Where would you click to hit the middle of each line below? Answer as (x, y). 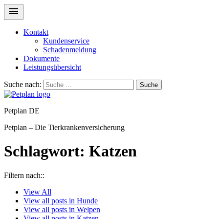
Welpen (88, 209)
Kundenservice (66, 41)
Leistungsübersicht (52, 67)
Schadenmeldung (70, 50)
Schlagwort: (46, 151)
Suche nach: (23, 84)
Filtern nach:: (24, 175)
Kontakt (36, 32)
